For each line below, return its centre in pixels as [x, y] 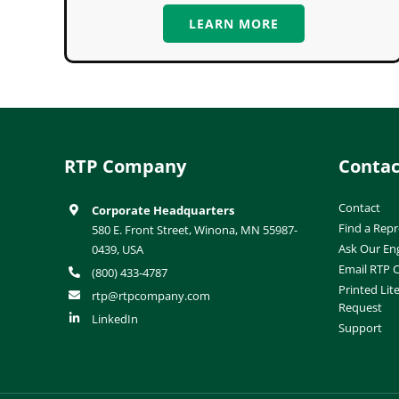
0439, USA [118, 249]
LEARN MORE [233, 23]
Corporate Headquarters [163, 210]
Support [360, 327]
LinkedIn [115, 318]
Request [360, 307]
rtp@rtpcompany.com [151, 295]
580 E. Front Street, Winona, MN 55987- [195, 229]
